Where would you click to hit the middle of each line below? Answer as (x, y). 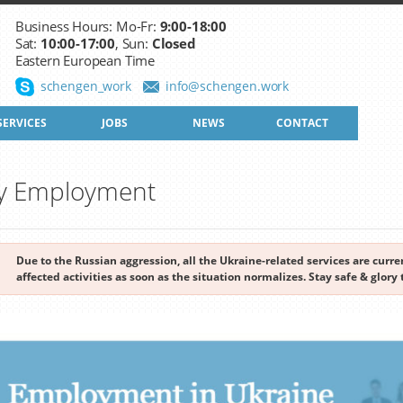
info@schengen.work (227, 86)
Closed (174, 43)
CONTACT (302, 123)
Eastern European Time (85, 60)
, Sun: (133, 43)
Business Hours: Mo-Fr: (87, 26)
